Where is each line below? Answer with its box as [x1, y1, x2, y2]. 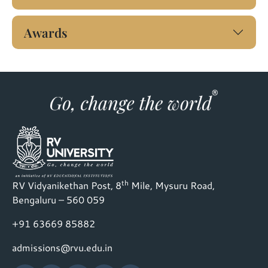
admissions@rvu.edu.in [12, 240, 112, 254]
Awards [24, 23, 68, 41]
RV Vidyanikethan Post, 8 [12, 178, 121, 192]
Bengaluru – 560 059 [12, 192, 105, 206]
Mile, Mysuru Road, [129, 178, 215, 192]
